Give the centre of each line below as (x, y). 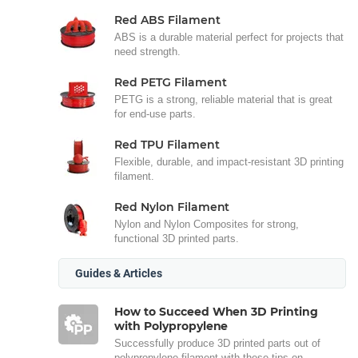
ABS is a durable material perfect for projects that (229, 37)
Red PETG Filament (171, 82)
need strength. (147, 51)
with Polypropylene (171, 326)
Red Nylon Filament (172, 207)
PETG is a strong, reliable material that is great (223, 99)
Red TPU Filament (167, 144)
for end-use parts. (155, 113)
